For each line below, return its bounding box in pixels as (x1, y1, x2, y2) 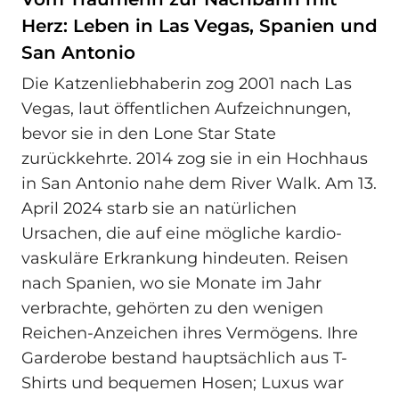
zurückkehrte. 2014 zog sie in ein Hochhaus (21, 149, 368, 169)
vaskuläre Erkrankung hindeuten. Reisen (21, 248, 348, 269)
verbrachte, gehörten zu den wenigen (21, 298, 323, 319)
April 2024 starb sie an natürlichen (21, 199, 297, 219)
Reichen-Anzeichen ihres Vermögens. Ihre (21, 323, 358, 344)
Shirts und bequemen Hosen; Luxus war (21, 373, 344, 394)
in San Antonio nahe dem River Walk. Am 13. (21, 174, 377, 194)
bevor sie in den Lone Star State (21, 124, 276, 144)
